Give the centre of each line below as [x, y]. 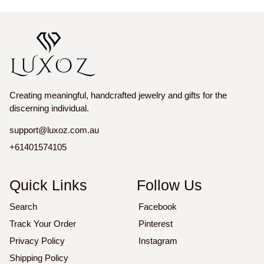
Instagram [158, 241]
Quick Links [48, 185]
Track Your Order [43, 224]
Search [23, 207]
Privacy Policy [37, 241]
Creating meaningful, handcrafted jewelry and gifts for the [118, 95]
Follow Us [169, 185]
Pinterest [156, 224]
